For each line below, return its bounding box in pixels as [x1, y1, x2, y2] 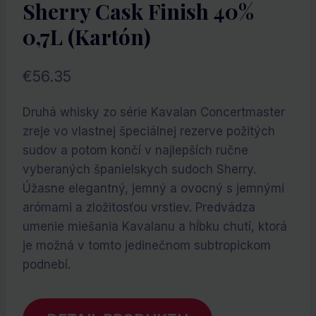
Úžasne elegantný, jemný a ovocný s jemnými [23, 181, 284, 196]
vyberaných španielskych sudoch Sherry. [23, 162, 256, 177]
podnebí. [23, 257, 78, 272]
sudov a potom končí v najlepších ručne [23, 143, 248, 158]
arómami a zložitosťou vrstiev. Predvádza [23, 200, 255, 215]
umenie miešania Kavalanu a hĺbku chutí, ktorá [23, 219, 287, 234]
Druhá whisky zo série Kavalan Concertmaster [23, 105, 285, 120]
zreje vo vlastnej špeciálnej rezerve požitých [23, 124, 275, 139]
